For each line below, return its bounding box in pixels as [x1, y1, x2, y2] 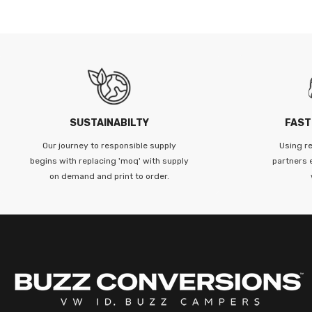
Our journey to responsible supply [42, 140, 176, 150]
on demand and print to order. [49, 171, 169, 181]
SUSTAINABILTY [69, 116, 149, 129]
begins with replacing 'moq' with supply [29, 155, 189, 166]
